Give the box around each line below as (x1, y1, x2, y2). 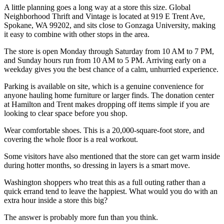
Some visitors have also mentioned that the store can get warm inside (4, 152, 220, 161)
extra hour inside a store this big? (4, 196, 107, 205)
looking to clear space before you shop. (4, 109, 127, 118)
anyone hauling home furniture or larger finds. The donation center (4, 91, 214, 100)
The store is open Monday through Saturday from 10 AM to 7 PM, (4, 47, 214, 56)
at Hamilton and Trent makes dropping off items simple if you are (4, 100, 209, 109)
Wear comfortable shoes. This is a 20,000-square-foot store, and (4, 126, 204, 135)
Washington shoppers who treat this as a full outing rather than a (4, 178, 205, 187)
